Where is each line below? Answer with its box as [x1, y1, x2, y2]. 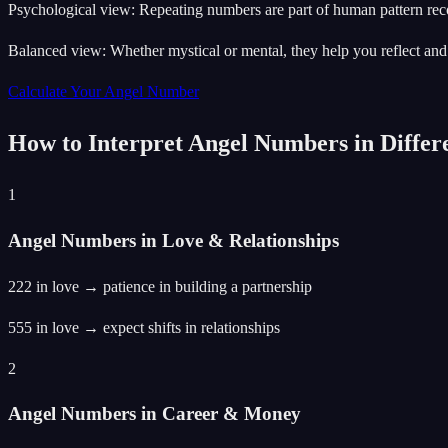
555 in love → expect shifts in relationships [8, 318, 280, 336]
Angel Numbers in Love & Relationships [8, 229, 339, 251]
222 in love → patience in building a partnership [8, 277, 312, 295]
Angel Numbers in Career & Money [8, 403, 301, 425]
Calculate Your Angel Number [8, 83, 199, 101]
